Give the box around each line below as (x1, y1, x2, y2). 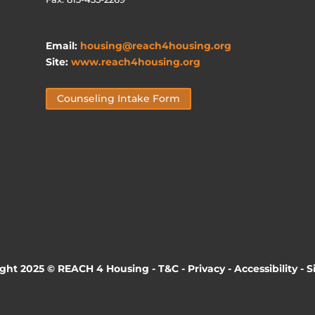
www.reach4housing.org (70, 56, 200, 69)
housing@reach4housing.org (79, 39, 231, 53)
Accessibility (234, 262, 297, 275)
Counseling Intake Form (56, 92, 180, 105)
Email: (45, 39, 80, 53)
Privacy (188, 262, 225, 275)
